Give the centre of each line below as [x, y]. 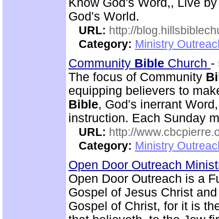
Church [187, 63]
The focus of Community [137, 77]
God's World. [104, 16]
